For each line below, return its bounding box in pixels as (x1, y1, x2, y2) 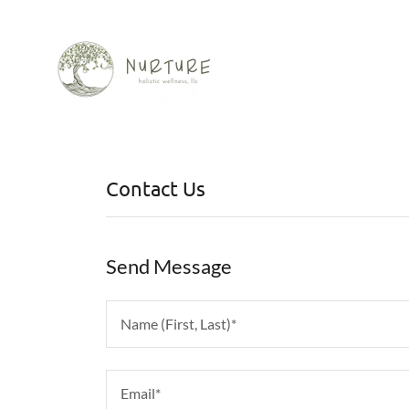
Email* (121, 383, 161, 402)
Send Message (106, 254, 232, 278)
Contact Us (106, 176, 205, 200)
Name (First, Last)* (121, 314, 236, 332)
